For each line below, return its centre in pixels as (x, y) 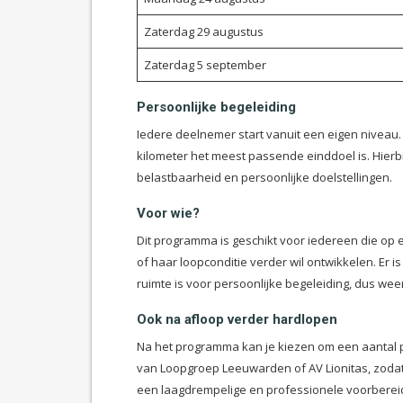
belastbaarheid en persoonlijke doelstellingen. (264, 177)
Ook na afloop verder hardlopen (237, 319)
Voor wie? (168, 213)
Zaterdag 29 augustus (203, 31)
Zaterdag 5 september (205, 65)
